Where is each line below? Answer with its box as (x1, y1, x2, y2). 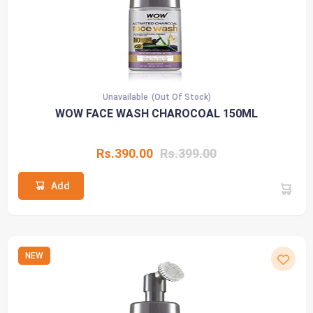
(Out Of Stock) (151, 92, 211, 102)
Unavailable (102, 92, 148, 102)
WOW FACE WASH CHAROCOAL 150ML (55, 106, 258, 120)
